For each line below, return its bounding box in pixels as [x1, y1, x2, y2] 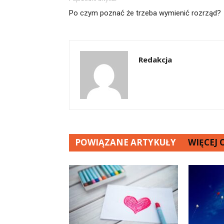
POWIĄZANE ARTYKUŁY [75, 136, 176, 148]
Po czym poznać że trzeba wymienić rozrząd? [69, 8, 221, 17]
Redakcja [138, 54, 172, 64]
